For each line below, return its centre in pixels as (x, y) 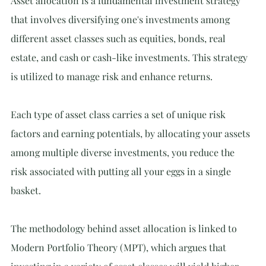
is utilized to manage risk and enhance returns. (112, 76)
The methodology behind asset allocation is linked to (125, 228)
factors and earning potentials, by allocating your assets (132, 133)
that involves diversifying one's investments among (121, 19)
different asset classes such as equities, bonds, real (119, 38)
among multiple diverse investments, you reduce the (124, 152)
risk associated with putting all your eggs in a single (122, 171)
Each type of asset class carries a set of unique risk (119, 114)
